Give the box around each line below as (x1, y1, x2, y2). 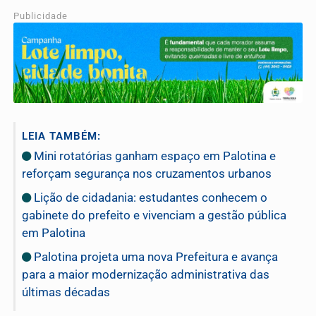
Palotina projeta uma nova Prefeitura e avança (31, 249, 278, 264)
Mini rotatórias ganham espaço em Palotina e (31, 148, 276, 163)
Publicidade (13, 10, 68, 21)
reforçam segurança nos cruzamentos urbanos (22, 166, 272, 181)
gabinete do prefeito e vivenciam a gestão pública (22, 207, 286, 222)
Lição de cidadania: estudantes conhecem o (31, 190, 267, 205)
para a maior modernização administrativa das (22, 267, 269, 281)
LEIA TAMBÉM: (22, 129, 101, 142)
